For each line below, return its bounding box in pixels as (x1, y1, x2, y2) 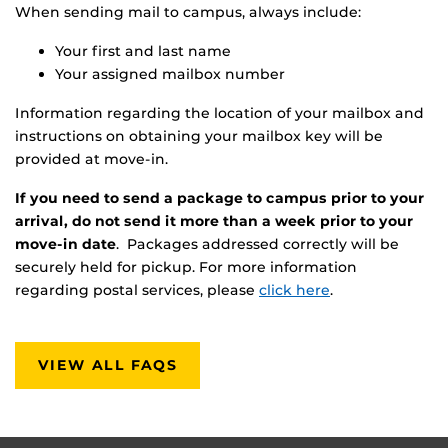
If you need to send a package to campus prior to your (15, 189, 424, 208)
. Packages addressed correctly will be (116, 235, 399, 254)
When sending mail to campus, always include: (15, 3, 361, 22)
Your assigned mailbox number (55, 65, 285, 84)
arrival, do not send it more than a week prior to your (15, 212, 413, 231)
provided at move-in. (15, 150, 168, 169)
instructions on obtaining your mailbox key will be (15, 127, 383, 146)
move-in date (15, 235, 116, 254)
